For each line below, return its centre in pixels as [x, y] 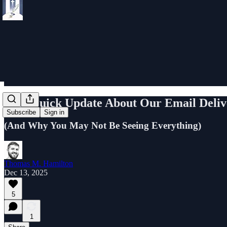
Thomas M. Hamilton [39, 163]
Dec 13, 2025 [26, 172]
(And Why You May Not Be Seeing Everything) [103, 125]
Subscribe [21, 112]
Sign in [54, 112]
